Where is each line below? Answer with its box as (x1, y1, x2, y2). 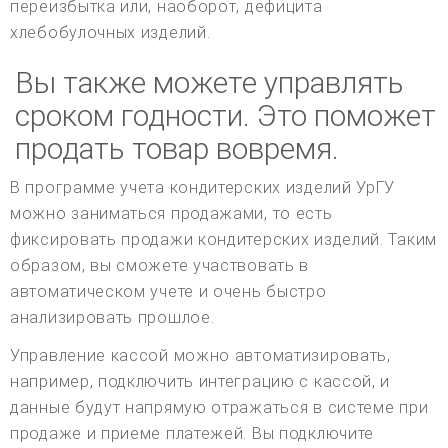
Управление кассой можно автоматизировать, (10, 346, 391, 366)
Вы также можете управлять (15, 65, 404, 101)
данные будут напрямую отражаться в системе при (10, 398, 429, 418)
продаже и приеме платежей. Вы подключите (10, 424, 375, 444)
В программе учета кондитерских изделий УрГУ (10, 178, 396, 198)
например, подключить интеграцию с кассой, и (10, 372, 391, 392)
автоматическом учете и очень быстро (10, 282, 327, 302)
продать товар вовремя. (15, 131, 339, 167)
